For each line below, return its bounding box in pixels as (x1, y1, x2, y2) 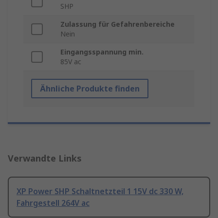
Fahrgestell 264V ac (17, 198, 90, 209)
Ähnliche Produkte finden (40, 83, 140, 94)
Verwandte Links (8, 152, 82, 164)
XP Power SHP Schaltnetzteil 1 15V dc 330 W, (17, 186, 183, 197)
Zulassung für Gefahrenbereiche (60, 19, 175, 29)
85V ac (60, 57, 81, 67)
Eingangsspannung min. (60, 47, 144, 57)
